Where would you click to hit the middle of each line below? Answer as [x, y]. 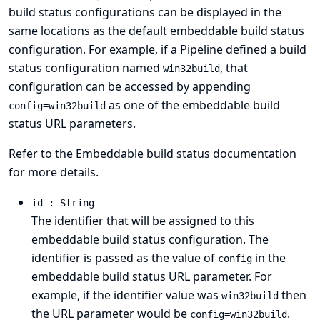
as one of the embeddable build [193, 105]
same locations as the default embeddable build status [156, 31]
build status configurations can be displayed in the [145, 12]
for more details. [54, 172]
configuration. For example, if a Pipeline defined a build [157, 49]
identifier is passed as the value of [125, 258]
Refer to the [42, 154]
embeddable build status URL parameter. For [152, 276]
